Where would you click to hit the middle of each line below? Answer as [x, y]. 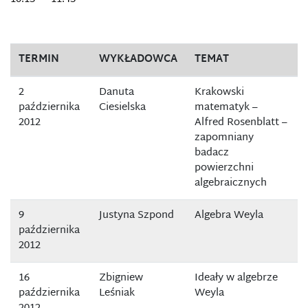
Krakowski [219, 92]
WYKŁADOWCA [138, 59]
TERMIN [39, 59]
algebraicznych [231, 183]
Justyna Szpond [136, 216]
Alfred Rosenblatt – [241, 123]
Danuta [117, 92]
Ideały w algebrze [236, 278]
